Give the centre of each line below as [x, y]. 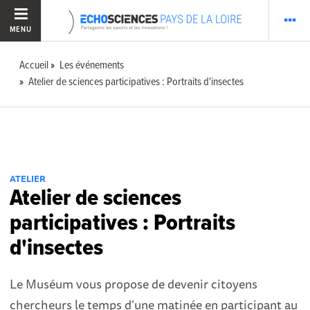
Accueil [34, 65]
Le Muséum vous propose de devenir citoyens [134, 284]
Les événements [92, 65]
